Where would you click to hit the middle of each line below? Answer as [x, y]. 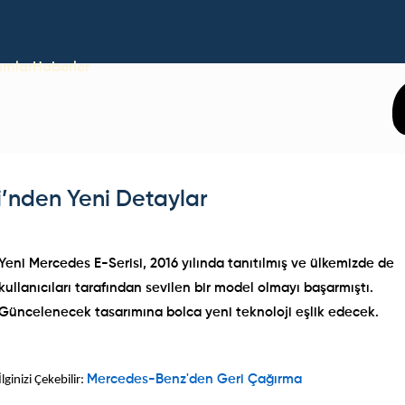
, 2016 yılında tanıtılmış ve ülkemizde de [269, 264]
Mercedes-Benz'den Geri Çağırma [195, 380]
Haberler [61, 68]
